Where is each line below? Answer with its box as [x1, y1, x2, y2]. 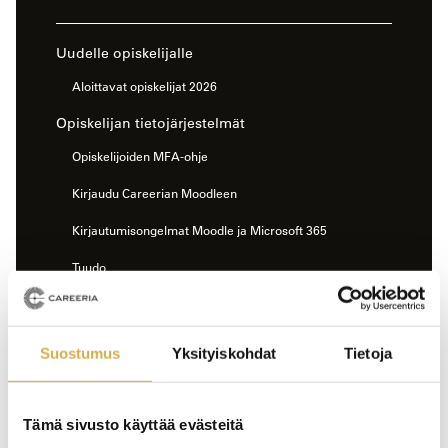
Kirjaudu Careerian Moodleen [72, 185, 237, 202]
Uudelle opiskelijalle [56, 44, 193, 63]
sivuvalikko [177, 23, 264, 46]
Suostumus [39, 344, 121, 362]
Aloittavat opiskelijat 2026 [72, 78, 217, 95]
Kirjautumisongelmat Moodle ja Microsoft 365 [72, 222, 327, 239]
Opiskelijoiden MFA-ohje [72, 148, 208, 165]
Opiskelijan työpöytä [72, 333, 186, 350]
